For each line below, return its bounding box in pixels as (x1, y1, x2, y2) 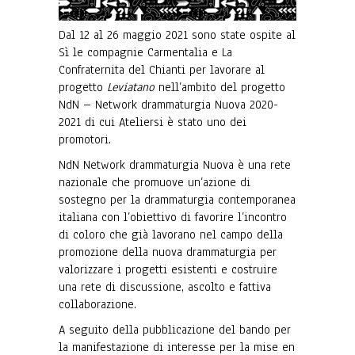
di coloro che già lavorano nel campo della (59, 227, 283, 242)
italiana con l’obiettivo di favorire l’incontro (59, 209, 287, 225)
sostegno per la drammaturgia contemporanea (59, 192, 296, 208)
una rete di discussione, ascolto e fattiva (59, 279, 271, 295)
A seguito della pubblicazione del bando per (59, 322, 291, 338)
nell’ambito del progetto (158, 79, 285, 95)
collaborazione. (59, 296, 136, 312)
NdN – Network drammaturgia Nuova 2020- (59, 97, 278, 113)
